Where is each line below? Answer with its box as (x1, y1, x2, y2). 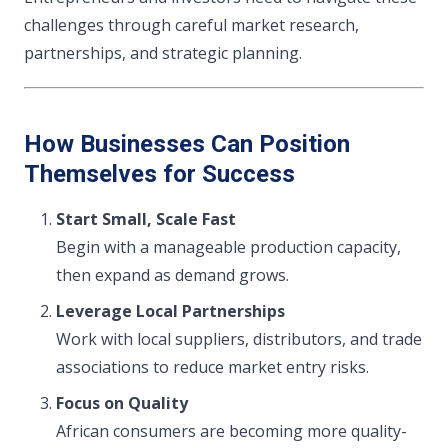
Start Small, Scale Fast (56, 208, 236, 230)
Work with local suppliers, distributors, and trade (56, 328, 422, 350)
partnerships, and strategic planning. (24, 42, 302, 64)
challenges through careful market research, (24, 14, 359, 36)
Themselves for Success (24, 160, 295, 188)
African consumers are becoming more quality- (56, 420, 407, 442)
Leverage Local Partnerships (56, 300, 285, 322)
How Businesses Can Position (24, 130, 350, 158)
